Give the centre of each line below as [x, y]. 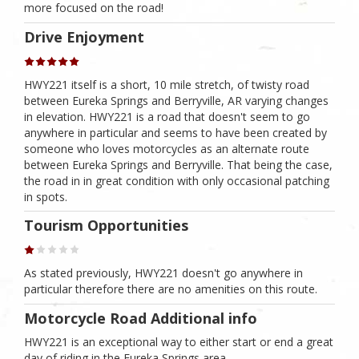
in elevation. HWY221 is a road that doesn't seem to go [167, 116]
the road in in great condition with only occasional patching [177, 180]
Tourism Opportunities [106, 226]
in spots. [46, 196]
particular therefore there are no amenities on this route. [171, 289]
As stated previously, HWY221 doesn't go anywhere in [163, 273]
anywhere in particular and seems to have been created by [175, 132]
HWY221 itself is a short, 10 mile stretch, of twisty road [167, 84]
